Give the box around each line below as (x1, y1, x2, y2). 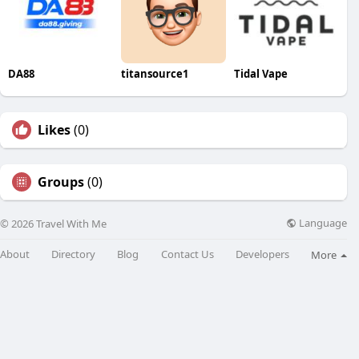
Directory (51, 247, 96, 262)
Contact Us (160, 247, 214, 262)
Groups (38, 172, 84, 191)
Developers (235, 247, 289, 262)
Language (296, 216, 347, 231)
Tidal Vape (233, 66, 288, 81)
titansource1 (120, 66, 188, 81)
